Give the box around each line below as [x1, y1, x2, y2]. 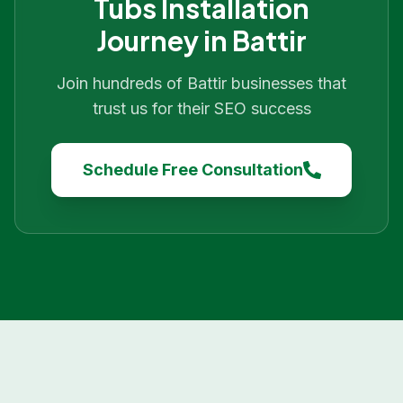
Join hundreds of [57, 74, 187, 93]
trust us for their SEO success [92, 99, 311, 118]
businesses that [227, 74, 346, 93]
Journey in [96, 23, 232, 58]
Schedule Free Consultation [82, 160, 303, 179]
